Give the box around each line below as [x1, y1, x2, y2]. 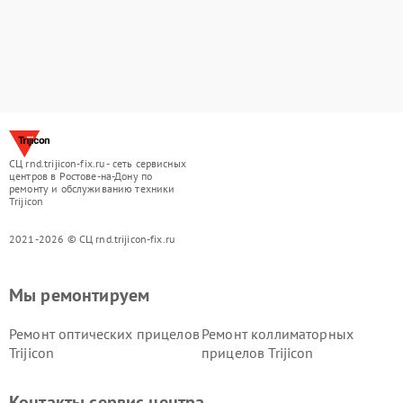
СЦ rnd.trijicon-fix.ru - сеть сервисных [9, 157, 186, 170]
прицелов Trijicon [201, 344, 314, 362]
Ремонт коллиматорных [201, 325, 354, 343]
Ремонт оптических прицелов [9, 325, 200, 343]
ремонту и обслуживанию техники [9, 182, 175, 195]
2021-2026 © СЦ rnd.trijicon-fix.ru [9, 232, 175, 246]
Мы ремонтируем [9, 283, 150, 307]
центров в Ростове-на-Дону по [9, 169, 153, 183]
